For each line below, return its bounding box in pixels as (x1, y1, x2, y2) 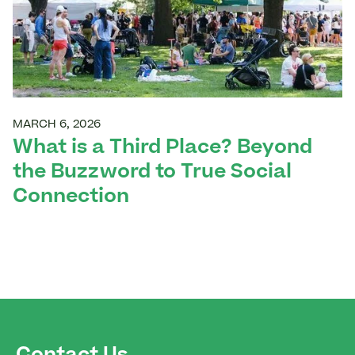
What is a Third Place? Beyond (13, 138, 312, 158)
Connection (13, 187, 129, 207)
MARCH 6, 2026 (13, 119, 101, 131)
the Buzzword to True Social (13, 162, 292, 182)
